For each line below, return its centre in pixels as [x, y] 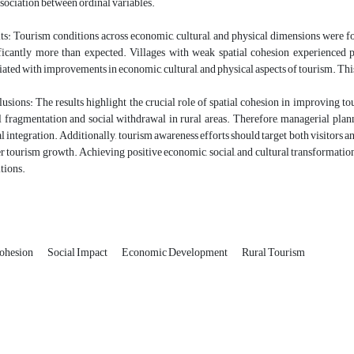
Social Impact [78, 253]
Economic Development [175, 253]
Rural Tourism [273, 253]
